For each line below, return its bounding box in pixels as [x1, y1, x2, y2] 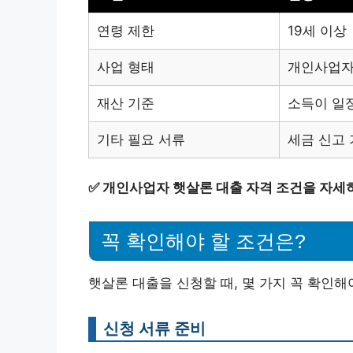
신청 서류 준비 [103, 318, 206, 338]
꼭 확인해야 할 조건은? [101, 229, 306, 252]
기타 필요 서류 [97, 131, 185, 147]
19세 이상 [288, 22, 347, 39]
